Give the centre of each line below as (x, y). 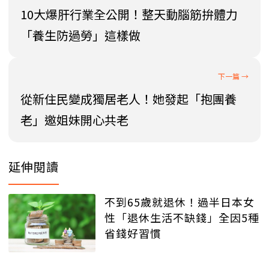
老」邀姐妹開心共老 (74, 120)
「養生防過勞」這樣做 (80, 35)
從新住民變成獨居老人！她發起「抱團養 (128, 99)
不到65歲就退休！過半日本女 (180, 202)
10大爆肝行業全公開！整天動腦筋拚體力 (129, 14)
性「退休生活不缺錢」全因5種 (182, 218)
